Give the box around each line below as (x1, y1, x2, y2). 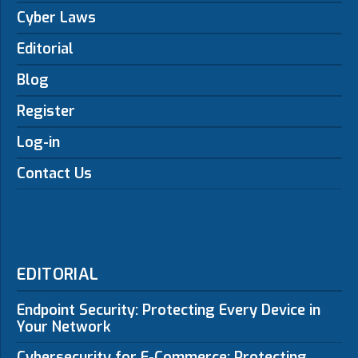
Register (17, 101, 75, 121)
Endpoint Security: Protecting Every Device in (17, 300, 320, 320)
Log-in (17, 133, 60, 152)
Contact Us (17, 164, 92, 183)
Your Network (17, 317, 111, 336)
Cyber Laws (17, 8, 96, 27)
